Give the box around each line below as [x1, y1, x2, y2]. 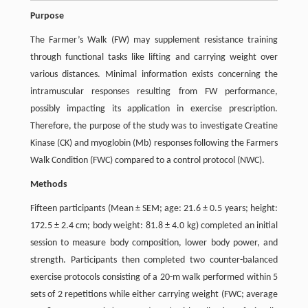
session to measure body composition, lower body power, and [30, 238, 278, 249]
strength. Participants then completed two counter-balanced [30, 255, 278, 266]
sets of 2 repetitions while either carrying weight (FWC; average [30, 289, 278, 300]
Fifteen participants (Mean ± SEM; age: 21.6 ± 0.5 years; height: [30, 203, 278, 214]
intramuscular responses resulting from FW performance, [30, 87, 278, 98]
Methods [30, 179, 67, 190]
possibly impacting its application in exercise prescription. [30, 104, 278, 115]
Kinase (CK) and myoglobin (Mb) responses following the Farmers [30, 138, 278, 149]
